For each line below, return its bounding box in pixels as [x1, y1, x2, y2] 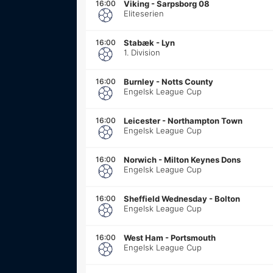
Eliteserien [124, 8, 164, 18]
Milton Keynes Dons [164, 154, 241, 165]
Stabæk [124, 37, 154, 48]
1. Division [124, 47, 160, 57]
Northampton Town [168, 115, 243, 126]
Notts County [161, 76, 213, 87]
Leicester [124, 115, 160, 126]
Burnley [124, 76, 154, 87]
